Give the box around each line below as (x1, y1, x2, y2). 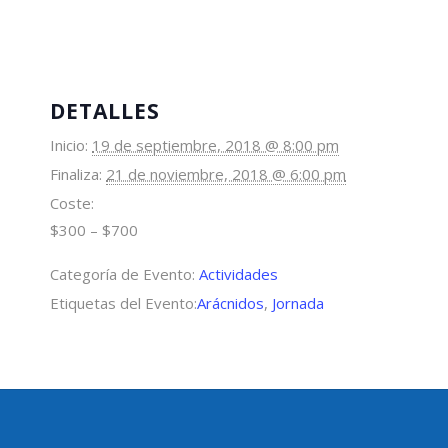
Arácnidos (197, 292, 264, 313)
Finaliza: (50, 163, 102, 184)
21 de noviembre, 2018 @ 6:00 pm (106, 163, 346, 184)
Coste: (50, 192, 94, 213)
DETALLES (50, 96, 160, 125)
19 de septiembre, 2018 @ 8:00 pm (92, 134, 339, 155)
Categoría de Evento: (50, 263, 195, 284)
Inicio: (50, 134, 88, 155)
